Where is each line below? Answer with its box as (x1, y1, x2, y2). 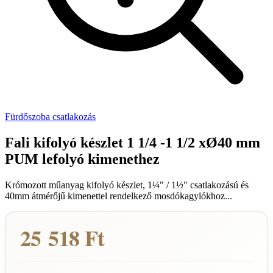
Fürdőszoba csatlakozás (5, 112, 96, 122)
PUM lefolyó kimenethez (5, 151, 160, 167)
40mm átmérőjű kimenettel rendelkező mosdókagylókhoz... (5, 190, 232, 201)
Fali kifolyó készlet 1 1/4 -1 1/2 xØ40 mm (5, 134, 260, 151)
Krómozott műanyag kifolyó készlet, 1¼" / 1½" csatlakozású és (5, 179, 249, 190)
